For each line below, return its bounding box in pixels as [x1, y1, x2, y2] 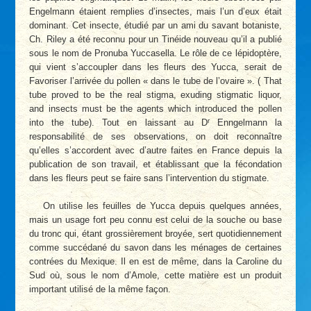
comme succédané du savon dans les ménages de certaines [29, 242, 282, 253]
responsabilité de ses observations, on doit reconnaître [29, 131, 282, 142]
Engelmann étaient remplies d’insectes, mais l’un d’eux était [29, 6, 282, 17]
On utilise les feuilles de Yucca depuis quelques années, [43, 200, 282, 211]
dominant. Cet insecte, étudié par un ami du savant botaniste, [29, 20, 282, 31]
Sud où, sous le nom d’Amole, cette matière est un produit [29, 269, 282, 280]
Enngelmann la [209, 117, 282, 128]
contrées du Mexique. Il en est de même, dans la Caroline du [29, 255, 282, 267]
